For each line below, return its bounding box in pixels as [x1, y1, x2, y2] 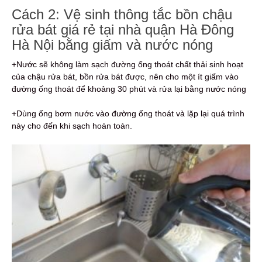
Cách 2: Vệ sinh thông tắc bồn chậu [12, 6, 232, 22]
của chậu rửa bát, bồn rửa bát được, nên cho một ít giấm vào [12, 71, 239, 81]
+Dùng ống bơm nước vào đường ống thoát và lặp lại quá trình [12, 108, 244, 118]
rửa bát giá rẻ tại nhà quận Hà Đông [12, 21, 234, 37]
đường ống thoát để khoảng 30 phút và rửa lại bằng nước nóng [12, 84, 246, 94]
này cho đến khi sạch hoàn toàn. [12, 120, 132, 130]
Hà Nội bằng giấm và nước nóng [12, 36, 213, 53]
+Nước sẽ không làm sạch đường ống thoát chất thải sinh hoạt [12, 59, 243, 69]
